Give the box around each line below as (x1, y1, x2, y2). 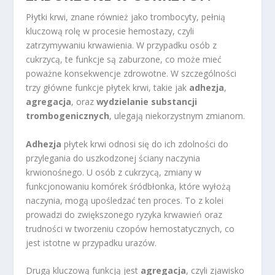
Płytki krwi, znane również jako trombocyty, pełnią (26, 11, 226, 23)
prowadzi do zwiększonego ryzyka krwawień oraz (26, 208, 223, 220)
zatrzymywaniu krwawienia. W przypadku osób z (26, 39, 217, 52)
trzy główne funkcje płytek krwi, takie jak (26, 82, 190, 94)
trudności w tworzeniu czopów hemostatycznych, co (26, 222, 235, 234)
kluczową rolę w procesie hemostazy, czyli (26, 25, 195, 37)
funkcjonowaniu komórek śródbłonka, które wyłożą (26, 180, 231, 192)
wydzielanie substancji (96, 96, 198, 108)
